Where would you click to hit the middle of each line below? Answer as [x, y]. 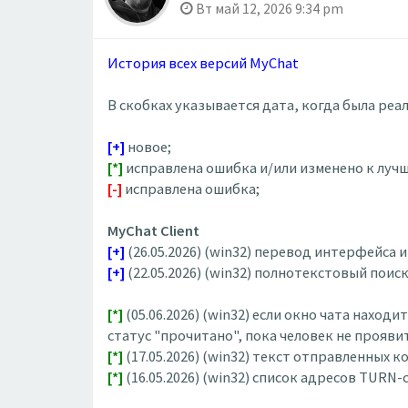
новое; [148, 147]
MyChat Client [153, 230]
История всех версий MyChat [203, 63]
